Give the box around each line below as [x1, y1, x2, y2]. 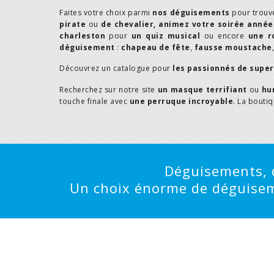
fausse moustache [194, 42, 272, 53]
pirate [59, 18, 86, 29]
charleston [59, 30, 105, 41]
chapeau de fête [121, 42, 190, 53]
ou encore [200, 30, 248, 41]
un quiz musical [131, 30, 201, 41]
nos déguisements [152, 7, 230, 18]
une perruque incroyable [129, 95, 233, 106]
